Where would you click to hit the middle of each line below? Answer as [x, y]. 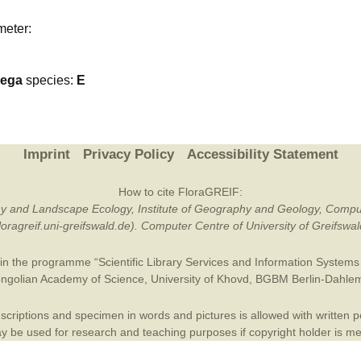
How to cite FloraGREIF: [180, 192]
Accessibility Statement [262, 154]
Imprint [46, 154]
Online [317, 40]
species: [50, 80]
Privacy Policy [128, 154]
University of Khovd [199, 279]
